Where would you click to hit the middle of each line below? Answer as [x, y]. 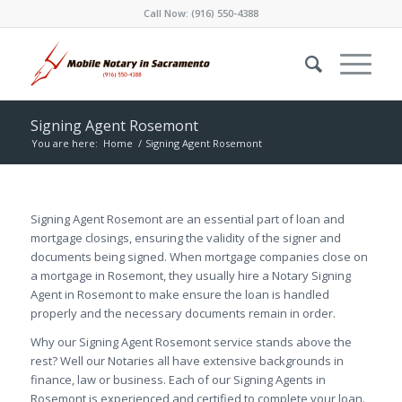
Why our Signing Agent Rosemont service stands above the [191, 342]
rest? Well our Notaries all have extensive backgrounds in [187, 361]
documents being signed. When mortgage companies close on [199, 257]
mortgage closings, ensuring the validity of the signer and [185, 238]
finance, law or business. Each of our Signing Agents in [178, 380]
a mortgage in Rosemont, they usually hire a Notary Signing [190, 275]
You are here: [64, 143]
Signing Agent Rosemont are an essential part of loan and [187, 219]
